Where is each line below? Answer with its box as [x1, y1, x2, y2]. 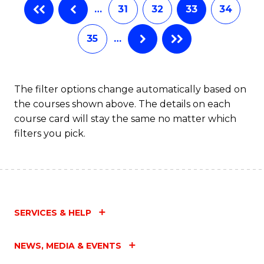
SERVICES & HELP [14, 207, 91, 218]
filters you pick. [14, 127, 85, 139]
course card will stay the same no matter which [14, 113, 236, 124]
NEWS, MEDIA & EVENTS [14, 240, 121, 251]
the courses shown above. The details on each [14, 98, 230, 110]
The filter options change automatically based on [14, 83, 246, 95]
